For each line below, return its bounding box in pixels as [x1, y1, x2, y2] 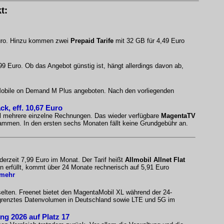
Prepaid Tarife [70, 37, 113, 44]
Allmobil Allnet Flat [125, 156, 185, 163]
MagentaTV [161, 112, 195, 119]
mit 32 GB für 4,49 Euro [113, 37, 184, 44]
